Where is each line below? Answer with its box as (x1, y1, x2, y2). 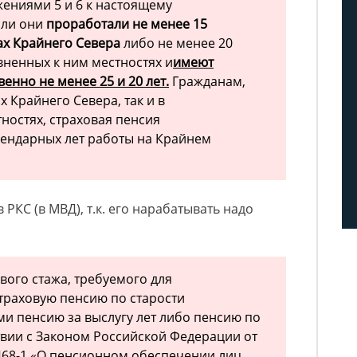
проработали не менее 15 (46, 15, 207, 33)
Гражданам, (169, 73, 245, 91)
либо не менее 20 (120, 34, 233, 53)
